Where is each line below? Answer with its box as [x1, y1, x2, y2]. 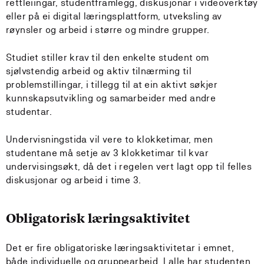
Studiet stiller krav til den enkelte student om [6, 52, 209, 63]
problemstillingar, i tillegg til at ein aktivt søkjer [6, 79, 218, 90]
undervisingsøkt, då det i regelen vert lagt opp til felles [6, 161, 252, 172]
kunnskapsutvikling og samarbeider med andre [6, 93, 216, 104]
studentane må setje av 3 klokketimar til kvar [6, 147, 209, 159]
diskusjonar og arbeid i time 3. [6, 174, 141, 186]
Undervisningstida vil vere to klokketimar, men [6, 134, 213, 145]
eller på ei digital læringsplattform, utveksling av [6, 11, 222, 22]
